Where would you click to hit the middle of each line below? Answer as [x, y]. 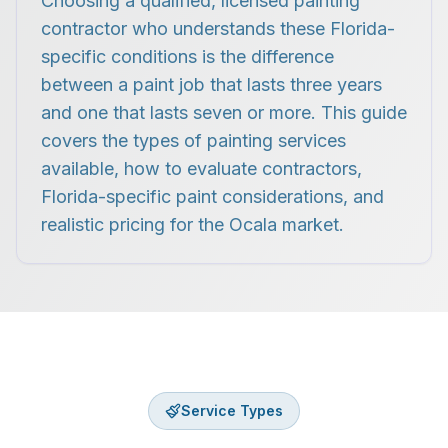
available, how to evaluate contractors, [201, 168]
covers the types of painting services [193, 140]
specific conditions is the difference [187, 56]
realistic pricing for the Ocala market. [192, 224]
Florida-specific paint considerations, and [212, 196]
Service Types [232, 410]
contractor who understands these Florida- [218, 28]
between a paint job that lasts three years [211, 84]
